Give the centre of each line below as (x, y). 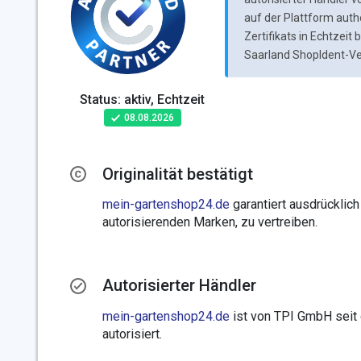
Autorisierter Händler (179, 286)
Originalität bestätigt (178, 174)
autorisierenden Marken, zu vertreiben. (210, 222)
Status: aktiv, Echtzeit (142, 100)
